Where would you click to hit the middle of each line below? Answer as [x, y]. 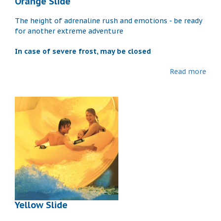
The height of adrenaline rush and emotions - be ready [108, 20]
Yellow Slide [41, 205]
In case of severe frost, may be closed [83, 51]
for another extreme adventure [69, 31]
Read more [188, 71]
